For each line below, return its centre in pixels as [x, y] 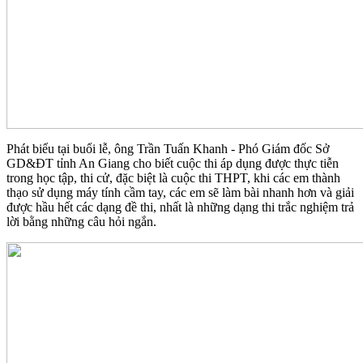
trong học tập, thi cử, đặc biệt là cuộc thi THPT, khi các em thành [173, 178]
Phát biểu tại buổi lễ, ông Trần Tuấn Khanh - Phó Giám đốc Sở [168, 149]
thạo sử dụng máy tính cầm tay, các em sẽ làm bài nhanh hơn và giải [180, 193]
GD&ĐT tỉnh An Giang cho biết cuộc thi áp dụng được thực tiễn [173, 164]
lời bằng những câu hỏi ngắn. [81, 222]
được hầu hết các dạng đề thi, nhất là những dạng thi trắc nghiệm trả [180, 207]
